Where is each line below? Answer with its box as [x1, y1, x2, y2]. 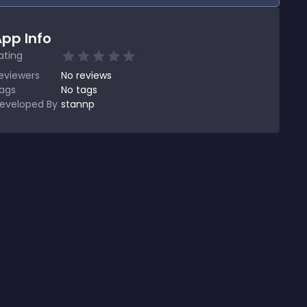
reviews [76, 69, 112, 82]
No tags [61, 83, 97, 97]
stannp [61, 97, 95, 111]
